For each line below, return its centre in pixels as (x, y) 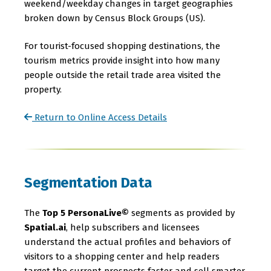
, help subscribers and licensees (133, 227)
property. (43, 90)
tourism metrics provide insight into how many (122, 60)
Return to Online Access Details (100, 117)
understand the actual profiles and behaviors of (127, 242)
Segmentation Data (88, 183)
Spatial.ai (45, 227)
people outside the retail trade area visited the (122, 75)
